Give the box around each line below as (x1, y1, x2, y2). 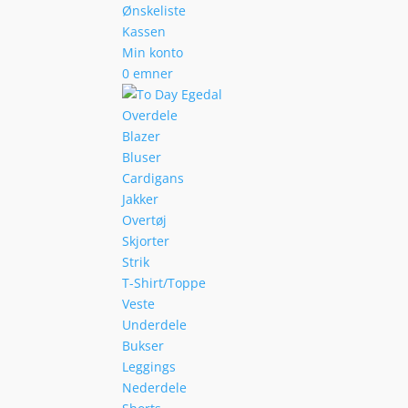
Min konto (122, 44, 184, 61)
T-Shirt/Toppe (122, 274, 207, 291)
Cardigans (122, 169, 185, 187)
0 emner (122, 65, 174, 82)
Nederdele (122, 379, 188, 396)
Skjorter (122, 232, 170, 250)
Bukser (122, 337, 165, 354)
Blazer (122, 127, 161, 145)
